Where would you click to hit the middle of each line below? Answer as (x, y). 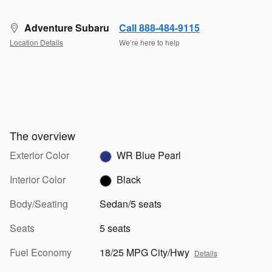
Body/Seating (39, 203)
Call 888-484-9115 (159, 27)
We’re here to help (149, 42)
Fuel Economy (41, 252)
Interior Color (38, 179)
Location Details (36, 42)
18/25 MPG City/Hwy (144, 252)
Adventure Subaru (67, 27)
